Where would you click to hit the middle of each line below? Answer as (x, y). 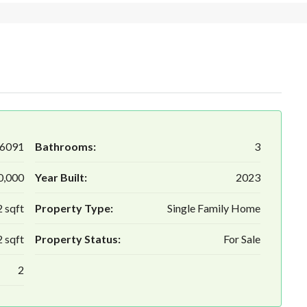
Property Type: (74, 208)
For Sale (242, 239)
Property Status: (77, 239)
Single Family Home (214, 208)
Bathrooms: (65, 147)
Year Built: (61, 177)
